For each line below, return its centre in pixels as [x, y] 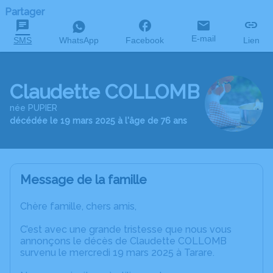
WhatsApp [79, 40]
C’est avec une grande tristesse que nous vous [126, 230]
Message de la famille [83, 180]
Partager [25, 12]
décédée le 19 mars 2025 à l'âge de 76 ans [98, 121]
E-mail [204, 38]
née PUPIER [34, 108]
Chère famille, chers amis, [78, 207]
